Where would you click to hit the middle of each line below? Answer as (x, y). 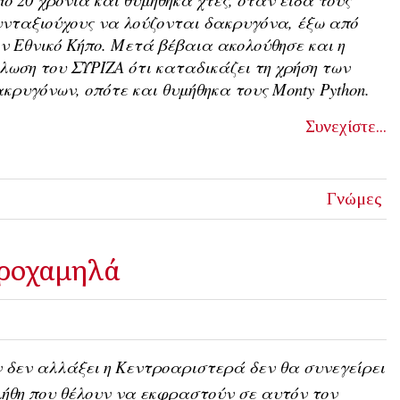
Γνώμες (354, 199)
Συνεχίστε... (346, 127)
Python (342, 89)
